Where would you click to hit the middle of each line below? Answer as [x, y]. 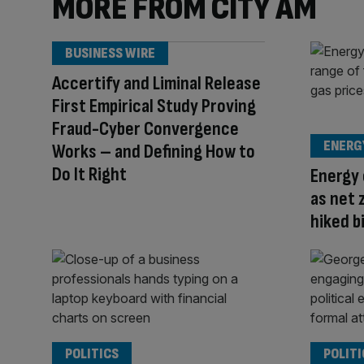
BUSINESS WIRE [110, 53]
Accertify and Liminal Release [156, 83]
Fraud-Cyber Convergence [145, 128]
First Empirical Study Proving [154, 106]
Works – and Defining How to [154, 151]
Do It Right [89, 174]
